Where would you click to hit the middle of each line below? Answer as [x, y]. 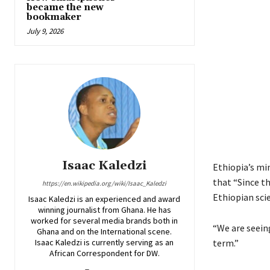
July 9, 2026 [45, 31]
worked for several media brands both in [105, 221]
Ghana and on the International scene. [105, 232]
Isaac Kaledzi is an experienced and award [105, 199]
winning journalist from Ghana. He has [104, 210]
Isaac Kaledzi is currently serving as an [105, 243]
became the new [65, 8]
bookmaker [54, 17]
